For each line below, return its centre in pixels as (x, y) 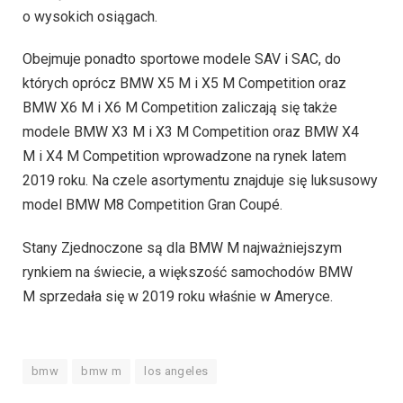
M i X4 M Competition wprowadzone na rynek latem (184, 157)
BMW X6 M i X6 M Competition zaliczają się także (180, 108)
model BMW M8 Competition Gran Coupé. (152, 205)
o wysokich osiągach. (90, 16)
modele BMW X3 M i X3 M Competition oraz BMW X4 (191, 132)
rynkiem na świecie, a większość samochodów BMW (188, 273)
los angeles (176, 371)
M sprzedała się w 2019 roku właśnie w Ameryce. (178, 297)
